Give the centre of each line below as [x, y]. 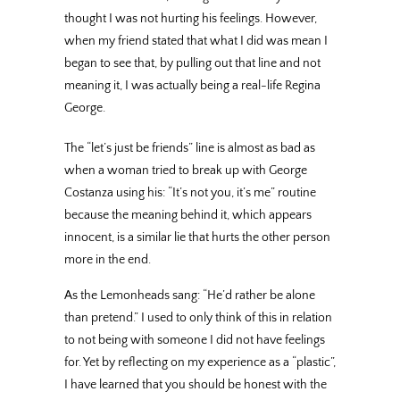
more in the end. [108, 260]
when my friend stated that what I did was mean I [196, 41]
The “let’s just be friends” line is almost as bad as [190, 149]
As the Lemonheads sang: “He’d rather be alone [190, 295]
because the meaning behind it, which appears [188, 216]
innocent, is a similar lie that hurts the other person [197, 238]
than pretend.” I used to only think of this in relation [198, 317]
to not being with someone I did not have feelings [195, 340]
